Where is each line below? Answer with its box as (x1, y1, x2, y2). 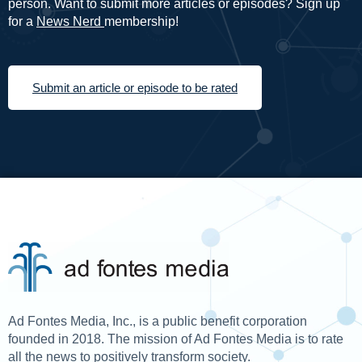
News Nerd (36, 14, 104, 28)
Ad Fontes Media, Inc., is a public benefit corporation (8, 314, 307, 328)
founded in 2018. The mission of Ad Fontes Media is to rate (8, 332, 343, 346)
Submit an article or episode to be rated (32, 80, 238, 95)
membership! (104, 14, 179, 28)
